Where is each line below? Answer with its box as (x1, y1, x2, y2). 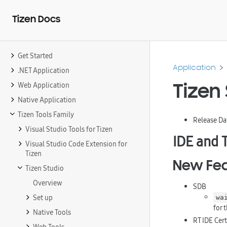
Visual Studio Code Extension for (25, 139, 127, 149)
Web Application (18, 80, 69, 90)
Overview (33, 178, 62, 188)
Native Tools (33, 207, 71, 217)
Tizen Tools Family (18, 109, 74, 120)
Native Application (18, 95, 76, 105)
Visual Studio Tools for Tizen (25, 124, 112, 134)
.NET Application (18, 65, 69, 75)
